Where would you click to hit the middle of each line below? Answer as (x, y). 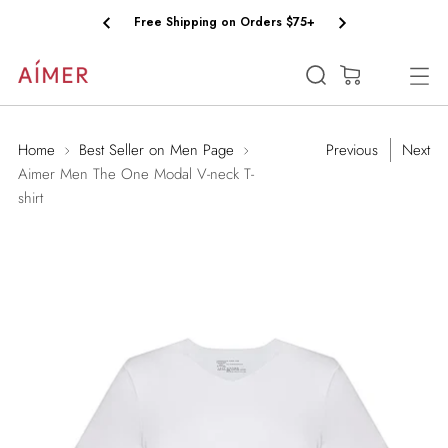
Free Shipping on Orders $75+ (224, 22)
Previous (352, 150)
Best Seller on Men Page (156, 150)
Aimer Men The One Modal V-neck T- (136, 174)
